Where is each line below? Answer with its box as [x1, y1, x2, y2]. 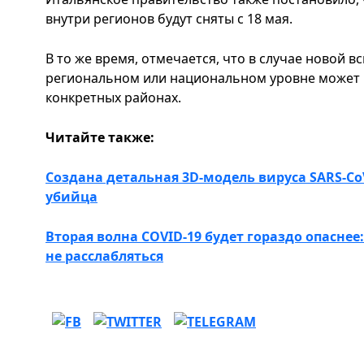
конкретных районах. [45, 89, 181, 106]
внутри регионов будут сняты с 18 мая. [45, 10, 292, 28]
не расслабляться [45, 247, 163, 265]
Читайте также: [45, 128, 158, 146]
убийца [45, 188, 97, 206]
